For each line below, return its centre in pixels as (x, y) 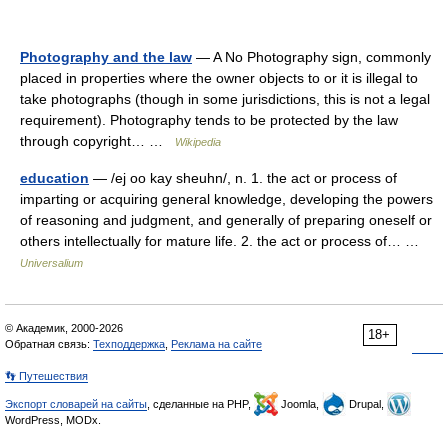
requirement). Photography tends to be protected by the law (209, 120)
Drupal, (366, 404)
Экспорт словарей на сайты (76, 404)
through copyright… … (97, 141)
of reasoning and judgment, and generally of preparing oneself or (226, 220)
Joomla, (300, 404)
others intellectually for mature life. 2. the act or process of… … (223, 241)
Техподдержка (129, 344)
